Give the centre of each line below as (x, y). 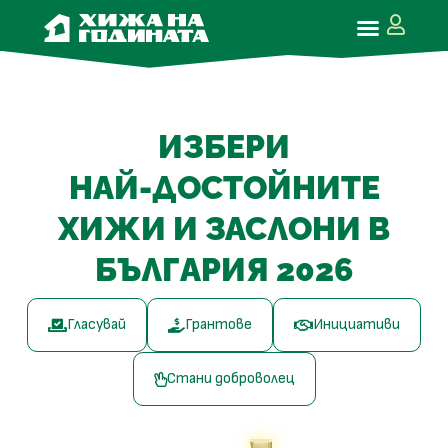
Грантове (218, 324)
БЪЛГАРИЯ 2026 (224, 269)
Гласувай (96, 324)
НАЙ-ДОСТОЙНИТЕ (224, 187)
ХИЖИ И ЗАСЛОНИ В (224, 228)
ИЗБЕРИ (224, 146)
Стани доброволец (230, 378)
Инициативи (356, 324)
